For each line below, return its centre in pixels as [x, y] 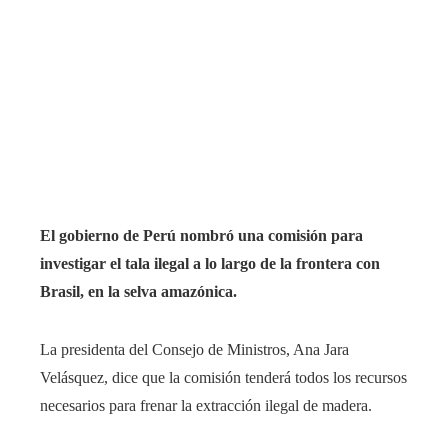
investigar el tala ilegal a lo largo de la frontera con [210, 263]
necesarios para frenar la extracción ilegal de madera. [206, 405]
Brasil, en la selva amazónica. [138, 291]
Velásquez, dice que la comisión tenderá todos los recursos [223, 377]
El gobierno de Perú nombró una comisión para [201, 235]
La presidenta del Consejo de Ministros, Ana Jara [194, 349]
